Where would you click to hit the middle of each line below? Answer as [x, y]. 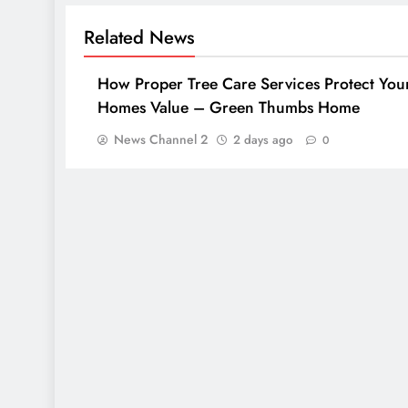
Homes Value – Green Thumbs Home [229, 107]
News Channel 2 [161, 139]
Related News [139, 37]
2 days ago [263, 139]
